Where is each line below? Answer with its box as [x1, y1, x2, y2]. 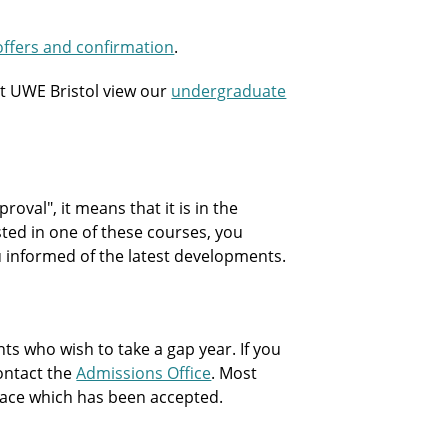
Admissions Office [76, 362, 212, 384]
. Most [211, 362, 258, 384]
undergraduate [171, 80, 287, 102]
